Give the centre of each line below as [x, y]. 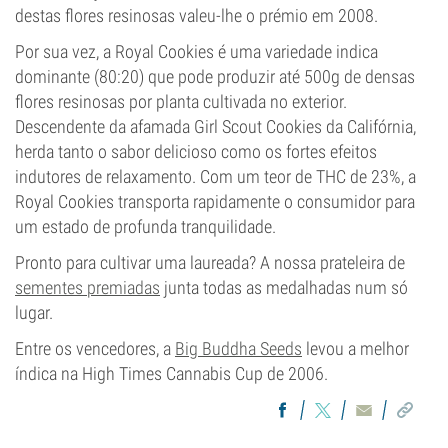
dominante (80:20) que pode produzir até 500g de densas [215, 76]
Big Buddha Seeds [238, 348]
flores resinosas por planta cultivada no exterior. [181, 101]
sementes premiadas [87, 287]
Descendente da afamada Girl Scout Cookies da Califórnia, [215, 126]
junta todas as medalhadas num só [284, 287]
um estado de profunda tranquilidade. [145, 226]
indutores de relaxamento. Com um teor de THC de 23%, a [215, 176]
